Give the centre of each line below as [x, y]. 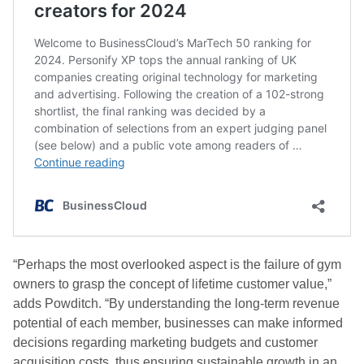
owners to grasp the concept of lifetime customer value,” [172, 284]
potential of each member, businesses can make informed [178, 323]
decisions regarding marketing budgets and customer [165, 342]
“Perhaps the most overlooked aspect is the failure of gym [177, 264]
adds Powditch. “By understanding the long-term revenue [176, 303]
